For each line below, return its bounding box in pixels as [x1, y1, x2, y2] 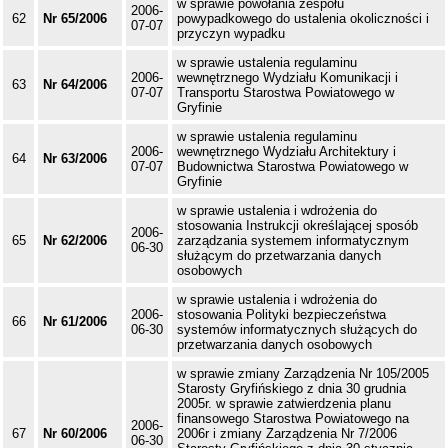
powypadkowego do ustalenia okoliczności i [177, 11, 429, 27]
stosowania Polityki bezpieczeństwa [177, 307, 386, 323]
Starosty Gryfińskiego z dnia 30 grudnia [177, 381, 406, 397]
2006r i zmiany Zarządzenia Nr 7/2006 [177, 426, 397, 442]
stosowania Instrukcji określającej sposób [177, 218, 418, 234]
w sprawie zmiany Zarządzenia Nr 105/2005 [177, 366, 429, 382]
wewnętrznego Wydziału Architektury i [177, 144, 396, 160]
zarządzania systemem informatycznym [177, 233, 409, 249]
